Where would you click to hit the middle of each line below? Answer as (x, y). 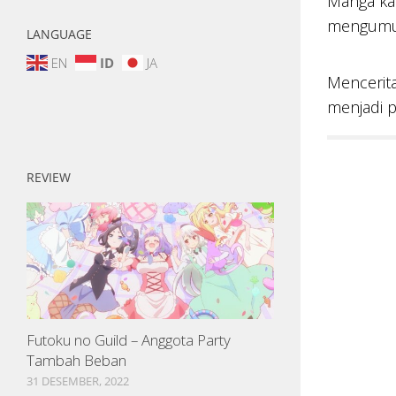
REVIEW (49, 177)
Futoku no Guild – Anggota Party (129, 339)
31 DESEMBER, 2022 (78, 381)
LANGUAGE (59, 34)
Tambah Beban (76, 360)
